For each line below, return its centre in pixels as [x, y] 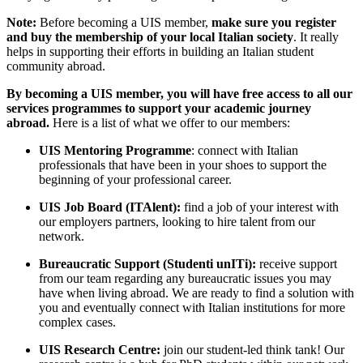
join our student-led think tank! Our [254, 350]
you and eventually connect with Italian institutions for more [192, 308]
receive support [298, 264]
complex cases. [77, 322]
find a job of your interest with [261, 207]
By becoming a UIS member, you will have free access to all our [179, 94]
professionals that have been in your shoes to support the [183, 165]
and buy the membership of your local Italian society [150, 37]
